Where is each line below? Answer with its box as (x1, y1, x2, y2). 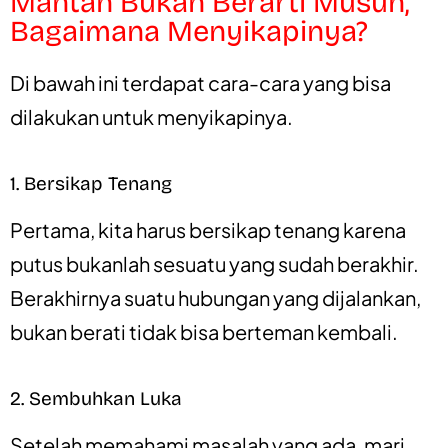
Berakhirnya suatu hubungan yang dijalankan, (10, 284, 421, 310)
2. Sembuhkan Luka (10, 386, 182, 410)
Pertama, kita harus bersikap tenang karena (10, 216, 406, 242)
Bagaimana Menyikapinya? (10, 13, 368, 49)
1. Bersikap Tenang (10, 171, 172, 195)
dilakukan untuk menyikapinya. (10, 103, 293, 129)
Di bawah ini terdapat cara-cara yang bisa (10, 69, 391, 95)
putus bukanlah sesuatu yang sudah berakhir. (10, 250, 419, 276)
